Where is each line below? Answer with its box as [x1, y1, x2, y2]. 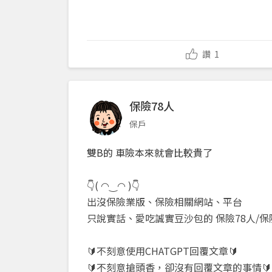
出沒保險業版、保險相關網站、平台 [87, 194, 245, 209]
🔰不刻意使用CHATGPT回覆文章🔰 [87, 243, 240, 259]
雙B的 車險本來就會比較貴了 [87, 145, 212, 160]
